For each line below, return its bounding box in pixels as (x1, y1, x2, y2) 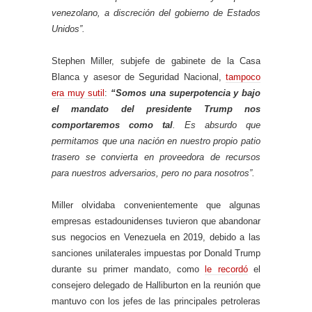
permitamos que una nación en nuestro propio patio (52, 136, 260, 147)
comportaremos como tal (52, 120, 173, 131)
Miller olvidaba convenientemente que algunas (52, 200, 260, 211)
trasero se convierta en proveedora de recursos (52, 152, 260, 163)
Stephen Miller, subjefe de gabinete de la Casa (52, 56, 260, 67)
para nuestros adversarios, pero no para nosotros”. (52, 168, 255, 179)
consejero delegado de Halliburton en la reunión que (52, 280, 260, 291)
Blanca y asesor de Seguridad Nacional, (52, 72, 226, 83)
